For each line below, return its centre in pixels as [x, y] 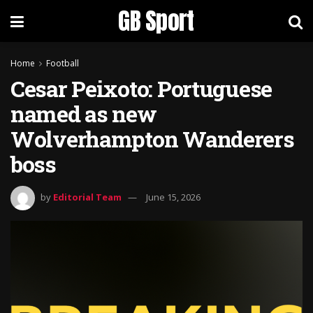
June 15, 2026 [173, 197]
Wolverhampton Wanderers [152, 139]
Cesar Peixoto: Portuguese [141, 88]
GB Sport [156, 21]
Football [63, 63]
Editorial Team [87, 197]
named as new [83, 114]
